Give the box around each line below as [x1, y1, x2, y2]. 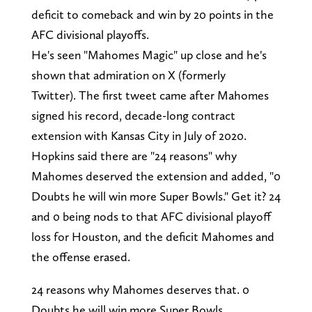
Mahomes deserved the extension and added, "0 [31, 169, 281, 184]
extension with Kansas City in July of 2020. [31, 128, 247, 143]
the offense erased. [31, 249, 133, 265]
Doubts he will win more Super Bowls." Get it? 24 [31, 189, 281, 204]
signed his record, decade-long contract [31, 108, 235, 123]
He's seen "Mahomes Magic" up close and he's [31, 47, 267, 63]
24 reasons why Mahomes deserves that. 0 [31, 282, 249, 297]
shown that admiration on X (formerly [31, 68, 226, 83]
